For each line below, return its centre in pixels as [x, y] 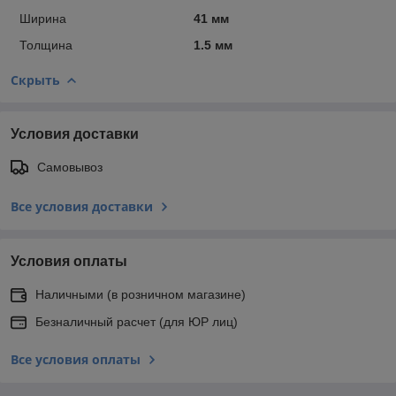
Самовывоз [70, 167]
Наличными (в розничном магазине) [141, 294]
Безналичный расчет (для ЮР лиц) [137, 321]
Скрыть [35, 80]
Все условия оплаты [76, 359]
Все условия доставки [82, 206]
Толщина [46, 45]
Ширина [43, 18]
